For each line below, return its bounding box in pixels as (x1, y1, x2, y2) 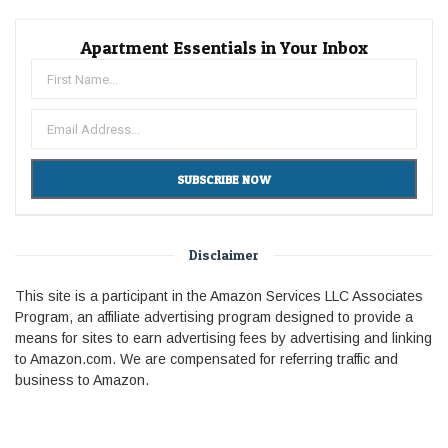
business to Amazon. (15, 371, 149, 388)
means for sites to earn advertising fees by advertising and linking (15, 329, 432, 346)
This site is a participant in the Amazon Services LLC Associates (15, 287, 423, 304)
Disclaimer (189, 245, 259, 263)
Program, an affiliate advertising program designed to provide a (15, 308, 413, 325)
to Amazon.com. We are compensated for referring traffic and (15, 350, 398, 367)
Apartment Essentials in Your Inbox (80, 36, 368, 58)
